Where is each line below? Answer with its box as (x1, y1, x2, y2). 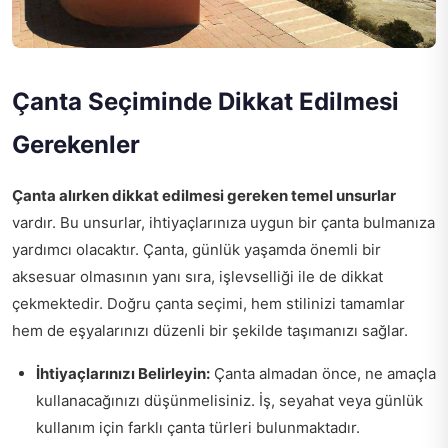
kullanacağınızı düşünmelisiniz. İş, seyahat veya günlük (36, 391, 423, 411)
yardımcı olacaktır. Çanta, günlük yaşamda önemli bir (12, 240, 381, 260)
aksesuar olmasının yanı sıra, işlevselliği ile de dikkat (12, 267, 383, 287)
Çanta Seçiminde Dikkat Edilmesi (12, 87, 399, 117)
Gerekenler (12, 130, 140, 160)
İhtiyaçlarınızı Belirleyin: (36, 364, 210, 384)
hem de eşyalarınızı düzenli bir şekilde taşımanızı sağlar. (12, 321, 408, 341)
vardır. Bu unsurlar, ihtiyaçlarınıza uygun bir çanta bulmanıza (12, 213, 435, 233)
